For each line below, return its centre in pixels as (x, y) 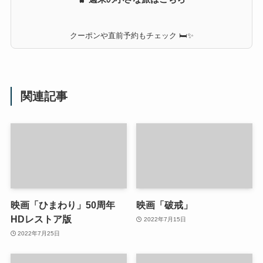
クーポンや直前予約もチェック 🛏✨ (131, 84)
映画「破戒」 (165, 253)
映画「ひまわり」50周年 (63, 253)
